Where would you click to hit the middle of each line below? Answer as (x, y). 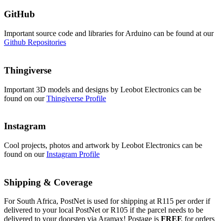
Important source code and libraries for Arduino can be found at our (109, 34)
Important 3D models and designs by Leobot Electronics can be (103, 89)
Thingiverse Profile (76, 98)
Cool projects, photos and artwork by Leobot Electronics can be (103, 145)
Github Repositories (35, 42)
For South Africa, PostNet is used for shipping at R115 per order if (107, 201)
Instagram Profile (73, 154)
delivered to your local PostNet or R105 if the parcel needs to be (104, 210)
